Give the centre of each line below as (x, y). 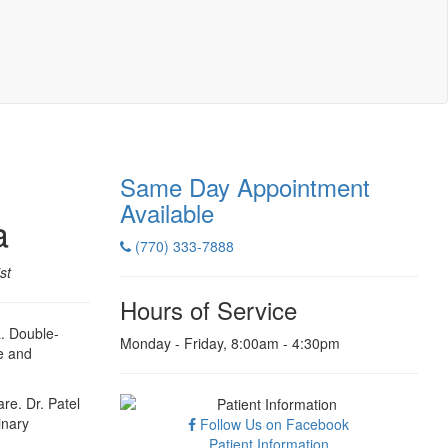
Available (166, 212)
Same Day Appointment (244, 186)
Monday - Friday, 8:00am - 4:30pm (229, 343)
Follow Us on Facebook (273, 424)
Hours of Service (208, 309)
